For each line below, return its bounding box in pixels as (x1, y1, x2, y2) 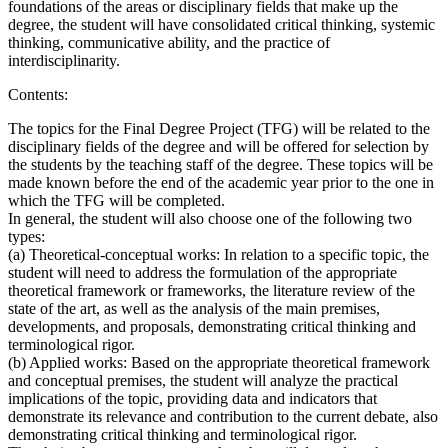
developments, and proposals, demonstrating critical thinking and (8, 318, 416, 335)
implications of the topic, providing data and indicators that (8, 390, 377, 407)
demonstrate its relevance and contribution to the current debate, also (8, 408, 438, 425)
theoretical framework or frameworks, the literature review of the (8, 282, 415, 299)
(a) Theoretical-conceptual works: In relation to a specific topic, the (8, 246, 429, 263)
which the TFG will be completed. (8, 192, 225, 209)
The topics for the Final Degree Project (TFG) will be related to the (8, 120, 430, 137)
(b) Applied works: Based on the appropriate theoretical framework (8, 354, 430, 371)
